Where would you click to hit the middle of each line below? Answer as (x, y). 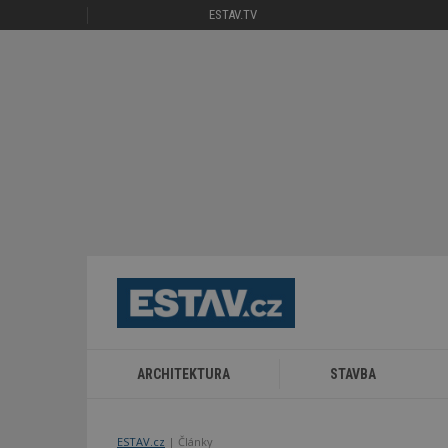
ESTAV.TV (233, 14)
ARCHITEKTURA (184, 373)
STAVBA (353, 373)
